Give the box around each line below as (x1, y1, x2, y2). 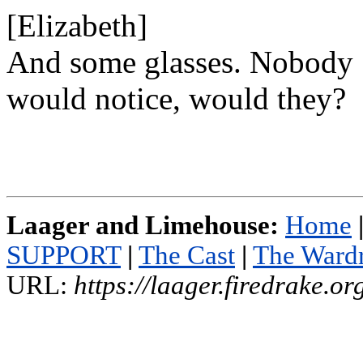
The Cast (139, 241, 235, 270)
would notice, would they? (6, 81, 346, 116)
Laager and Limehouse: (6, 211, 279, 240)
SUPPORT (6, 241, 121, 270)
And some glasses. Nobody (6, 45, 353, 79)
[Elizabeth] (6, 8, 147, 43)
